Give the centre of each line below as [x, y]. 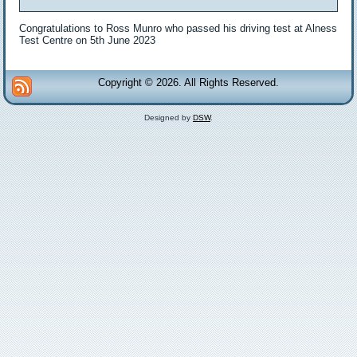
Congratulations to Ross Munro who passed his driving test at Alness [178, 29]
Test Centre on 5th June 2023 [88, 41]
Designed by [169, 118]
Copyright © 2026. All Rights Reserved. [188, 83]
